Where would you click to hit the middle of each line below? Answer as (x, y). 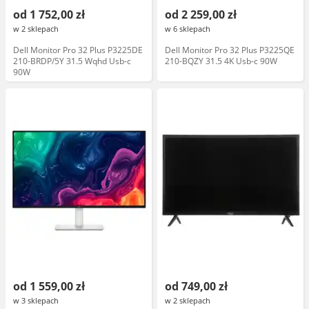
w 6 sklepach (188, 29)
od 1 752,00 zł (49, 14)
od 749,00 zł (196, 286)
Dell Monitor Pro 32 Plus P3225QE (230, 50)
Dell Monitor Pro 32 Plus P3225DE (78, 50)
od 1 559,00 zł (49, 286)
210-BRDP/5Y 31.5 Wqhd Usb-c (72, 61)
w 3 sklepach (36, 300)
